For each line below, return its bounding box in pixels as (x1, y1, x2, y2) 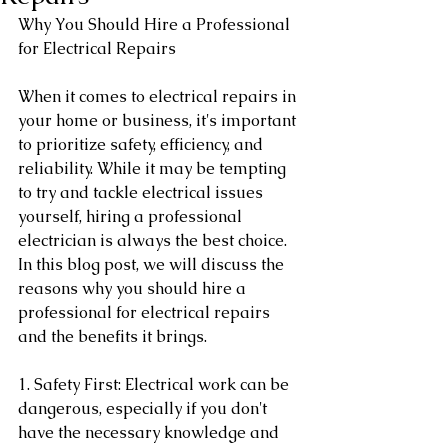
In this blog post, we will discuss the (18, 254, 288, 275)
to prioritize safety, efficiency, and (18, 134, 267, 155)
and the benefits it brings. (18, 326, 207, 347)
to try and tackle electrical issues (18, 182, 267, 203)
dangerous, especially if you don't (18, 398, 271, 419)
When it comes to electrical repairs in (18, 86, 300, 107)
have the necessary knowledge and (18, 422, 283, 443)
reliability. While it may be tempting (18, 158, 290, 179)
